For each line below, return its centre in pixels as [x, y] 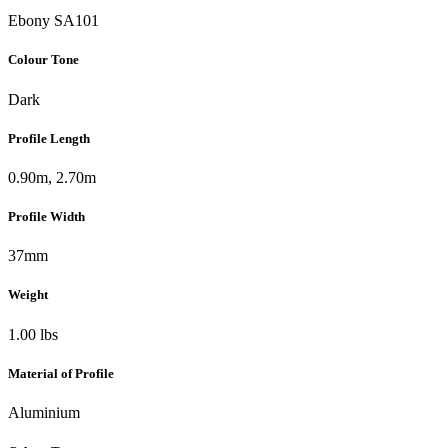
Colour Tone [43, 60]
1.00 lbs [33, 334]
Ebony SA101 [53, 21]
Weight [28, 295]
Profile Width [46, 217]
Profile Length [49, 138]
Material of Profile [61, 373]
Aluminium [44, 412]
